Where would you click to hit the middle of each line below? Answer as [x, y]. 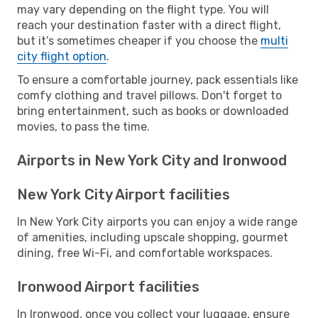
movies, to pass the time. [83, 126]
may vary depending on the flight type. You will [143, 9]
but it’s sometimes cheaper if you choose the [139, 40]
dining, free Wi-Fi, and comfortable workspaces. [145, 253]
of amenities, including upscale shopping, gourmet [153, 237]
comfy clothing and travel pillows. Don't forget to [149, 95]
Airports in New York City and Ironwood [152, 160]
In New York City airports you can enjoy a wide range [157, 221]
